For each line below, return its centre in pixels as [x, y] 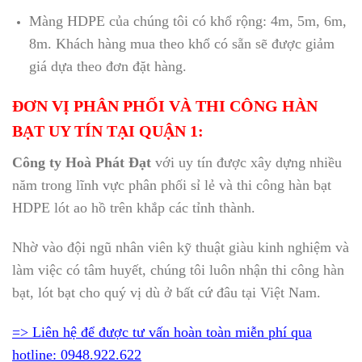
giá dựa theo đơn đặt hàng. [107, 66]
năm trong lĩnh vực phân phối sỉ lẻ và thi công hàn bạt [172, 185]
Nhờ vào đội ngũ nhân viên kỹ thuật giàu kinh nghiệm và [181, 248]
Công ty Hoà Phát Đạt [82, 163]
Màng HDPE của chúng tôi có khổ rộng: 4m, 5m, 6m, [187, 21]
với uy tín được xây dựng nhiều [246, 163]
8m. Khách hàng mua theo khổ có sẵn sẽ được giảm [181, 43]
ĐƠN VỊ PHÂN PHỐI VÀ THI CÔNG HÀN [165, 106]
